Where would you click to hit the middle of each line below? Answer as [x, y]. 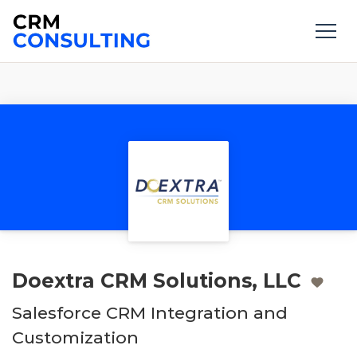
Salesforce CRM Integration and [150, 313]
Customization [75, 338]
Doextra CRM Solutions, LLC [157, 281]
